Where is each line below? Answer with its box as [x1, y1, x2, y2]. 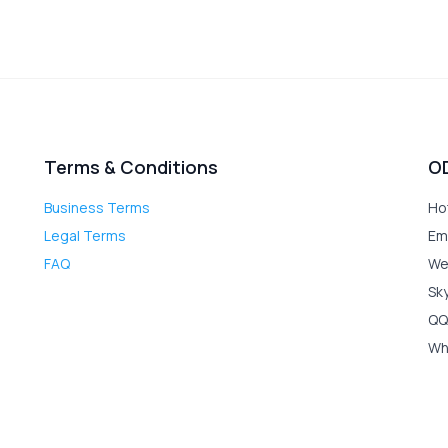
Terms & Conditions [43, 155, 218, 179]
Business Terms [43, 198, 150, 217]
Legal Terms [43, 226, 126, 245]
